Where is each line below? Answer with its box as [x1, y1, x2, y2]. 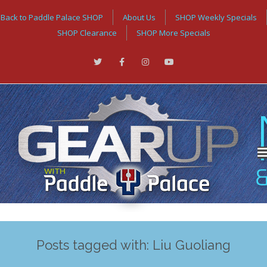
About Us [122, 12, 156, 23]
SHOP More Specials [136, 27, 210, 38]
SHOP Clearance [57, 27, 117, 38]
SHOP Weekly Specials [175, 12, 257, 23]
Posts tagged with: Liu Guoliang [36, 237, 231, 253]
